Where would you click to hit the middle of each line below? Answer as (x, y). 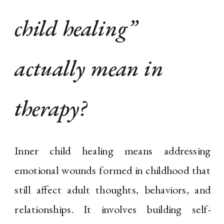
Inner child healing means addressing (113, 151)
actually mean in (89, 68)
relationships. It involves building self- (113, 209)
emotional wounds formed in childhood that (113, 170)
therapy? (51, 108)
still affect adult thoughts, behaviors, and (113, 190)
